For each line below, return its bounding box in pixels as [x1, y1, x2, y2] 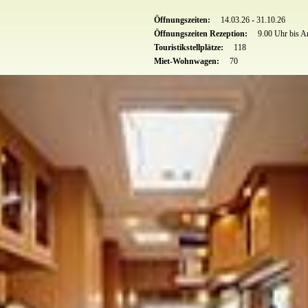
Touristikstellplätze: [154, 42, 225, 52]
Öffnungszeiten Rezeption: [154, 28, 250, 38]
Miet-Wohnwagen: [154, 56, 221, 66]
